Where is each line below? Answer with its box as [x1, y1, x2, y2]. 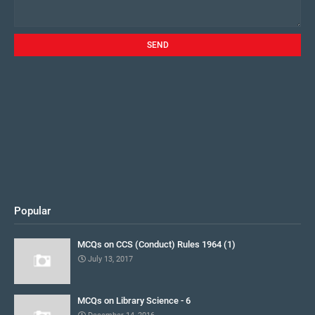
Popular [14, 205, 51, 217]
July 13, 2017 [88, 255, 133, 264]
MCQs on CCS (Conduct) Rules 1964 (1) [77, 239, 236, 250]
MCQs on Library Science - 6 [77, 295, 191, 306]
